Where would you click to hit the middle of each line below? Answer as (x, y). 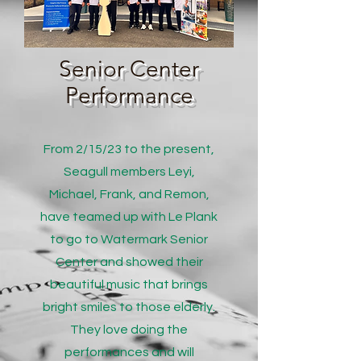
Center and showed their (129, 262)
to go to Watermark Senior (129, 239)
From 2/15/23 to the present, (129, 149)
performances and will (129, 352)
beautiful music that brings (129, 284)
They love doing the (129, 330)
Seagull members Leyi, (129, 172)
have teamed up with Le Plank (129, 217)
